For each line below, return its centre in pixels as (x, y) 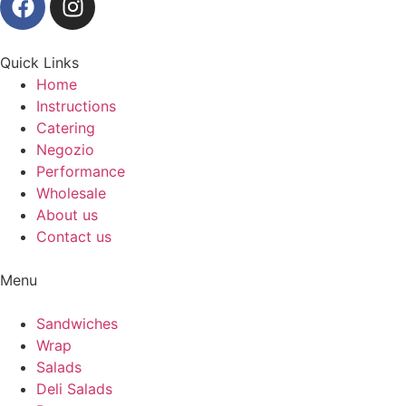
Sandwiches (77, 323)
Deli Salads (74, 388)
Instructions (76, 106)
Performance (81, 171)
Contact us (74, 236)
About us (67, 214)
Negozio (65, 149)
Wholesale (71, 193)
